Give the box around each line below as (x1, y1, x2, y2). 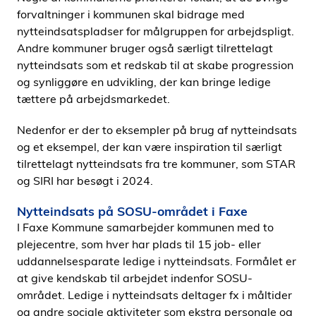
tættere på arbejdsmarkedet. (17, 92, 170, 106)
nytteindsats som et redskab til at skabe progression (17, 58, 293, 72)
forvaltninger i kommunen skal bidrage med (17, 7, 245, 21)
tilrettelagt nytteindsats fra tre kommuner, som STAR (17, 157, 296, 171)
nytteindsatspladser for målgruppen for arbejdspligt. (17, 24, 294, 38)
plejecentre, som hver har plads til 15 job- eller (17, 237, 261, 251)
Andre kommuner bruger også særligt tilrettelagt (17, 41, 273, 55)
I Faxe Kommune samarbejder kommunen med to (17, 220, 274, 234)
